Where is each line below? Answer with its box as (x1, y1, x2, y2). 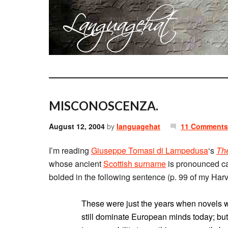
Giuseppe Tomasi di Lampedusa (91, 145, 208, 156)
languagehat (117, 121, 160, 131)
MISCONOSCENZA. (49, 98, 158, 113)
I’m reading (49, 145, 91, 156)
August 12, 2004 (49, 121, 105, 131)
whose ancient (49, 158, 103, 169)
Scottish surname (103, 158, 166, 169)
